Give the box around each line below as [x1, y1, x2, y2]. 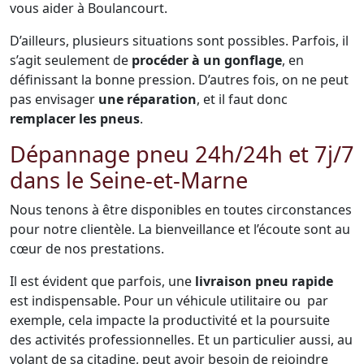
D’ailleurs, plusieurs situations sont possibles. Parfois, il [10, 32, 349, 50]
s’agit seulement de [10, 51, 132, 69]
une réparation [98, 90, 197, 108]
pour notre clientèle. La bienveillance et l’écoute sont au [10, 220, 350, 238]
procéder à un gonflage [132, 51, 282, 69]
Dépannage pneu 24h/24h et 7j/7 [10, 139, 354, 169]
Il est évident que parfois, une [10, 272, 195, 290]
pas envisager [10, 90, 98, 108]
